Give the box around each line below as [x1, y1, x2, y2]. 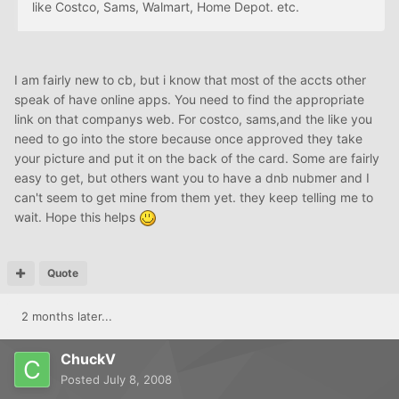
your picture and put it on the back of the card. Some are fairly [14, 150, 379, 166]
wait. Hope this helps [14, 208, 139, 224]
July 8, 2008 [103, 371, 172, 387]
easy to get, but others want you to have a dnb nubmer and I [14, 169, 370, 185]
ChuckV [61, 349, 116, 368]
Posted [61, 371, 103, 387]
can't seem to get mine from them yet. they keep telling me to [14, 189, 373, 205]
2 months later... [21, 308, 112, 323]
